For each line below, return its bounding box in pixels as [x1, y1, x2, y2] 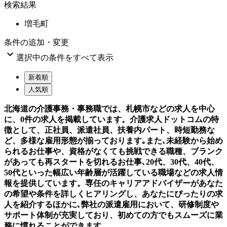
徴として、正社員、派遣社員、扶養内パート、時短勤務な [4, 125, 215, 134]
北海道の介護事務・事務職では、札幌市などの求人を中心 [4, 104, 215, 113]
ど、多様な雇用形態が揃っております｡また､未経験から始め [4, 136, 223, 145]
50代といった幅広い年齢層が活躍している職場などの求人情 [4, 168, 223, 177]
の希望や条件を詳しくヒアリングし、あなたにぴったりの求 [4, 189, 223, 198]
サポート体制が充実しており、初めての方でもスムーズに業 [4, 210, 223, 219]
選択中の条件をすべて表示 [16, 53, 113, 62]
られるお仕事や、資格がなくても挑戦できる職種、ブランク [4, 146, 223, 156]
